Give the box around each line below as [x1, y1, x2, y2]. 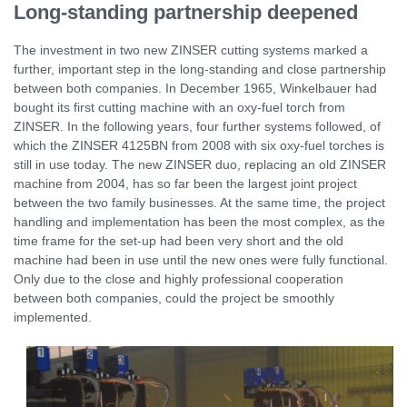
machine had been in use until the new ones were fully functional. [14, 252, 388, 267]
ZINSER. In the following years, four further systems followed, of [14, 118, 381, 134]
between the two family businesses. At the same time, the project [14, 194, 385, 210]
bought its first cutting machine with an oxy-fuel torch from [14, 99, 345, 114]
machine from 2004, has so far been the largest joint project [14, 175, 357, 191]
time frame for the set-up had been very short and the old [14, 233, 343, 248]
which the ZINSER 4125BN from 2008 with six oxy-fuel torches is [14, 137, 384, 153]
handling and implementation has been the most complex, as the [14, 213, 385, 229]
